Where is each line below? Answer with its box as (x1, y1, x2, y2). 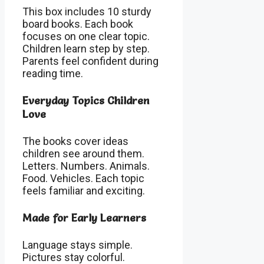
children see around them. (22, 147, 144, 160)
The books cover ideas (22, 134, 128, 147)
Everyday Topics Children (22, 93, 150, 107)
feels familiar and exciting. (22, 184, 145, 197)
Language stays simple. (22, 238, 133, 251)
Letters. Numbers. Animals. (22, 159, 150, 172)
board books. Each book (22, 17, 133, 30)
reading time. (22, 67, 83, 80)
